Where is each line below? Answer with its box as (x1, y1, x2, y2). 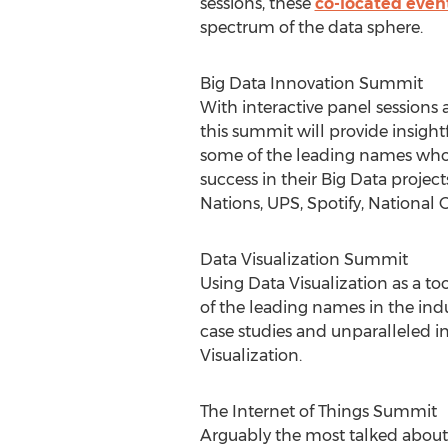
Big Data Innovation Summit (199, 74, 423, 93)
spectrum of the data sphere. (199, 18, 423, 37)
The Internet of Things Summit (199, 402, 437, 421)
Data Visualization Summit (199, 250, 408, 269)
